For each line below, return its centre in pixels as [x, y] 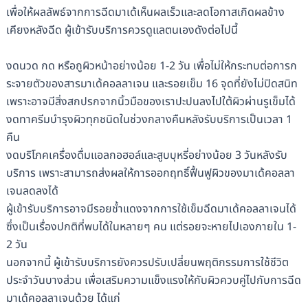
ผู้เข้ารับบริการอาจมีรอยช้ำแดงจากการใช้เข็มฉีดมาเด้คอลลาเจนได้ [151, 209]
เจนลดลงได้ [32, 191]
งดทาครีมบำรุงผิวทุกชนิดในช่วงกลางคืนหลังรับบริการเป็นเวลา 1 [149, 119]
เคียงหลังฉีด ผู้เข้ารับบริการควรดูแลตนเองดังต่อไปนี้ [122, 30]
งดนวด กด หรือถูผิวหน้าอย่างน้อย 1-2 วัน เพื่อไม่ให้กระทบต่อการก [151, 66]
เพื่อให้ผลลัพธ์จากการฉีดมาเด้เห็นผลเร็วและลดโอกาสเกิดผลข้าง [145, 12]
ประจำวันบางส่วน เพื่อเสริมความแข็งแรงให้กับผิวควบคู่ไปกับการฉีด [153, 280]
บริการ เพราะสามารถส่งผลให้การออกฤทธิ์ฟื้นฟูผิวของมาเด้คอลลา [150, 173]
